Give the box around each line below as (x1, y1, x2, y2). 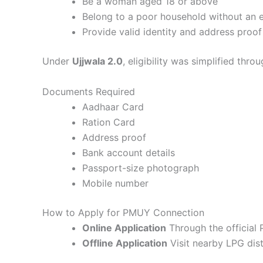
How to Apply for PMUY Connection (42, 206, 204, 218)
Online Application (82, 221, 166, 234)
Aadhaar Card (82, 100, 144, 113)
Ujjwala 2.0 (72, 55, 123, 67)
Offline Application (82, 237, 167, 249)
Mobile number (82, 177, 149, 189)
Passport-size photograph (82, 161, 199, 174)
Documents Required (42, 85, 135, 97)
